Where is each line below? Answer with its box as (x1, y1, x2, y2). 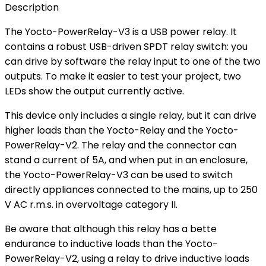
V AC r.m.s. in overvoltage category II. (5, 198, 180, 212)
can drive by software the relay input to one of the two (5, 55, 261, 69)
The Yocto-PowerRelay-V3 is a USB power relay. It (5, 25, 237, 39)
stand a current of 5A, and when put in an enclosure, (5, 153, 248, 167)
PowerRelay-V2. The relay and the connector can (5, 138, 236, 153)
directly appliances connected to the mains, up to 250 (5, 183, 258, 197)
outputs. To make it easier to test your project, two (5, 69, 241, 84)
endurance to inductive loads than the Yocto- (5, 237, 218, 251)
